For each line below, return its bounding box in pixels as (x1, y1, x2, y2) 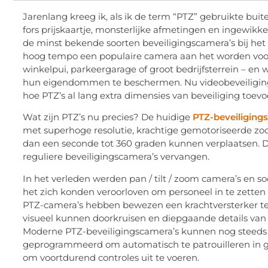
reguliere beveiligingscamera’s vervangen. (23, 151, 209, 163)
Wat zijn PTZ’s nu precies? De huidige (23, 111, 193, 123)
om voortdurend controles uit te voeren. (23, 251, 199, 263)
